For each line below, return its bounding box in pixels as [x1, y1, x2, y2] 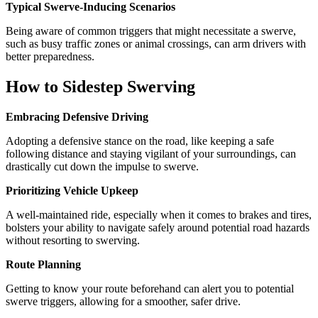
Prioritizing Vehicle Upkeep [6, 185, 138, 197]
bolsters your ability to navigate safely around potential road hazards [6, 221, 309, 234]
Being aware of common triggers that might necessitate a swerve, [6, 25, 296, 38]
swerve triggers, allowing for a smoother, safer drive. [6, 295, 241, 308]
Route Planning [6, 258, 81, 271]
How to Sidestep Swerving [6, 77, 195, 97]
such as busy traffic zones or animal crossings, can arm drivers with [6, 38, 306, 50]
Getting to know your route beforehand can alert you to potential [6, 283, 294, 295]
